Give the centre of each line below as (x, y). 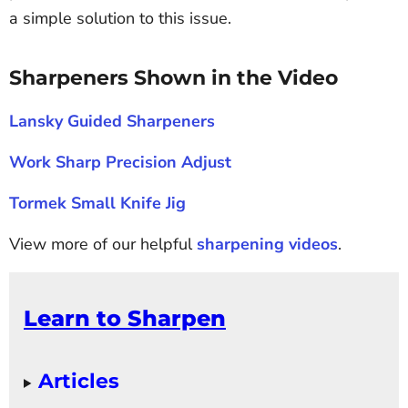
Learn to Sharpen (125, 318)
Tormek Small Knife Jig (97, 204)
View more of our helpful (103, 245)
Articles (78, 380)
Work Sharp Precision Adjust (120, 163)
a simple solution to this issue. (120, 19)
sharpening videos (267, 245)
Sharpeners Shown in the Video (173, 78)
